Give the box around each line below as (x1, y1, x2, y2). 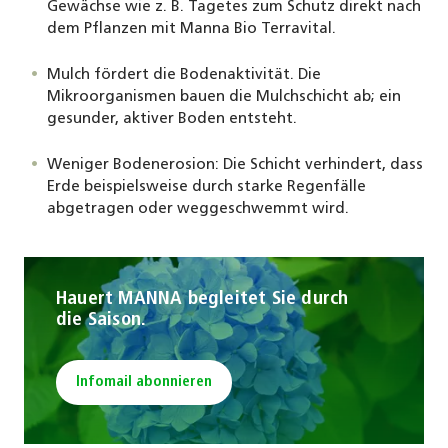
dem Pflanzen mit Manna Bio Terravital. (46, 21, 336, 37)
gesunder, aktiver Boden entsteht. (46, 111, 297, 127)
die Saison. (56, 310, 147, 330)
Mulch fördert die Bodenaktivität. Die (46, 67, 321, 83)
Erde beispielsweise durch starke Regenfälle (46, 179, 366, 195)
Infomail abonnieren (75, 375, 212, 391)
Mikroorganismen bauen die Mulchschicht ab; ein (46, 89, 401, 105)
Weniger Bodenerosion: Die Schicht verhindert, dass (46, 157, 423, 173)
